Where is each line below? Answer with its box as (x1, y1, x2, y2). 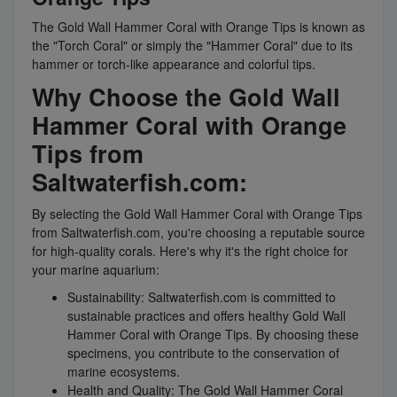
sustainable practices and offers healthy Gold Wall (67, 307, 346, 325)
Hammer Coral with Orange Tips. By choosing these (67, 325, 359, 344)
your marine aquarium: (32, 261, 160, 279)
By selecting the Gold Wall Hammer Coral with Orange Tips (32, 205, 362, 223)
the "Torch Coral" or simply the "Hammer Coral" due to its (32, 36, 353, 55)
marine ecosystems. (67, 362, 180, 381)
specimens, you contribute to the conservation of (67, 344, 339, 362)
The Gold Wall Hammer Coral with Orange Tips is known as (32, 18, 365, 36)
